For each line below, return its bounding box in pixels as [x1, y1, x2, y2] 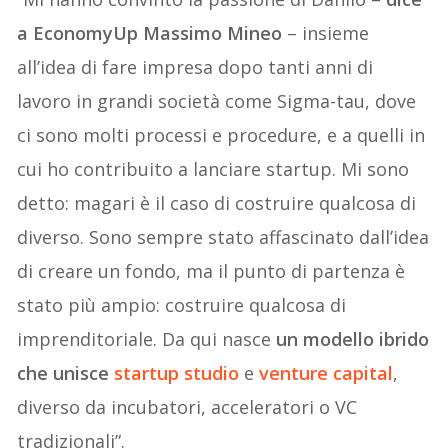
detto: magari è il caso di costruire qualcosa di [17, 191, 417, 216]
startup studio [114, 361, 240, 386]
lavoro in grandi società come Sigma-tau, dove [17, 89, 417, 114]
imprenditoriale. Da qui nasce [17, 327, 277, 352]
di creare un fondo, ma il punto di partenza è [17, 259, 406, 284]
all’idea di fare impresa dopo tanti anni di [17, 55, 374, 80]
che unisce [17, 361, 115, 386]
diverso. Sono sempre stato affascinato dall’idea [17, 225, 430, 250]
